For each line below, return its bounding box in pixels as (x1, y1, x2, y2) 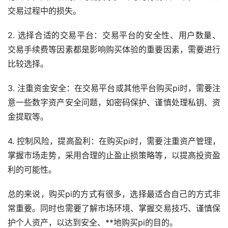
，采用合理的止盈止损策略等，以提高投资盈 (56, 150, 221, 160)
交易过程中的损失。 (8, 5, 81, 16)
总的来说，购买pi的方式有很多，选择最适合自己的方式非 (8, 188, 220, 199)
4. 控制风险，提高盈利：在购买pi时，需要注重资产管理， (8, 135, 220, 146)
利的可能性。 (8, 164, 56, 175)
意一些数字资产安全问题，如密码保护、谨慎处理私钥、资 (8, 97, 220, 107)
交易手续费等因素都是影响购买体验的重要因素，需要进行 (8, 44, 220, 54)
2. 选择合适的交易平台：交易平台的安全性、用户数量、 (8, 30, 220, 40)
